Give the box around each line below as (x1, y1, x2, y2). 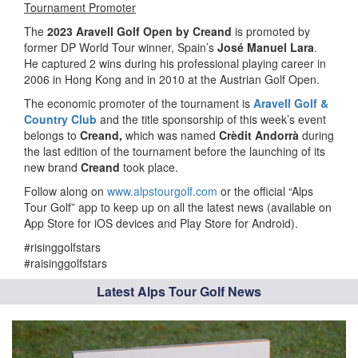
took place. (120, 158, 178, 175)
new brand (24, 158, 81, 175)
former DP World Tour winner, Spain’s (24, 38, 217, 55)
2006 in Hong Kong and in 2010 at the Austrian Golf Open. (24, 70, 320, 87)
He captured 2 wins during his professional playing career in (24, 54, 326, 71)
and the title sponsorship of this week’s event (97, 110, 326, 127)
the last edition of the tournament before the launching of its (24, 142, 325, 159)
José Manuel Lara (217, 38, 314, 55)
